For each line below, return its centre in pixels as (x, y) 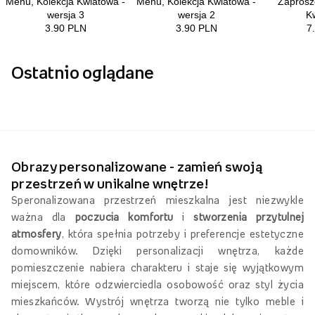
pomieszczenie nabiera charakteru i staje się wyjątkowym (157, 267)
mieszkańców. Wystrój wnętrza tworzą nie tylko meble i (157, 301)
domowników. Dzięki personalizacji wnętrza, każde (157, 250)
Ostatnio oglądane (83, 72)
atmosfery (37, 233)
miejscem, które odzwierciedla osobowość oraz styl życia (157, 284)
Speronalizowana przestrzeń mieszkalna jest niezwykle (157, 200)
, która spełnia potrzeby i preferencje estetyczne (182, 233)
